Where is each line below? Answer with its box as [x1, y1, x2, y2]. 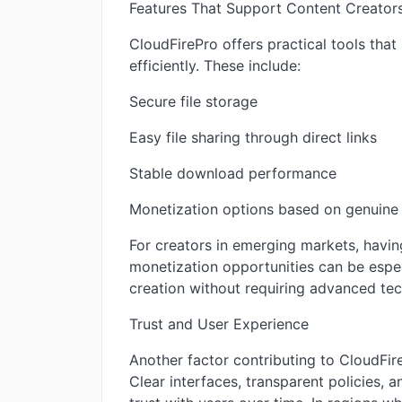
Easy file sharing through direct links [129, 127, 377, 146]
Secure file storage [129, 92, 258, 110]
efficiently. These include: [129, 56, 301, 74]
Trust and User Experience [129, 314, 309, 333]
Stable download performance [129, 163, 336, 182]
